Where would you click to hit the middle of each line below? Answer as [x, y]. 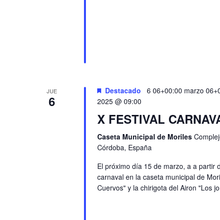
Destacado [123, 91]
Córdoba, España [124, 148]
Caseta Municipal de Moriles [145, 137]
